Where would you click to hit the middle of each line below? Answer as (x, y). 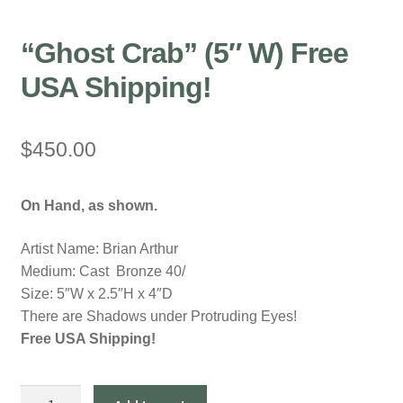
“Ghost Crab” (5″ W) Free (184, 54)
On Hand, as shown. (89, 206)
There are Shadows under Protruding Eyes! (158, 317)
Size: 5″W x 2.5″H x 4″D (96, 294)
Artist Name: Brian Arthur (99, 249)
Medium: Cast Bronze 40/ (103, 272)
